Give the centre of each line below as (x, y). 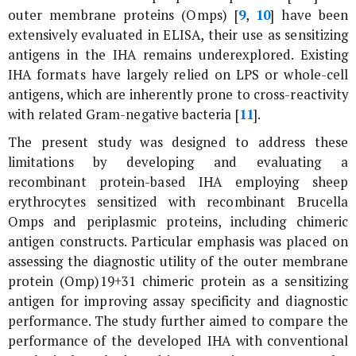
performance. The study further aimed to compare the (178, 321)
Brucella (322, 201)
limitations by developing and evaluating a (178, 162)
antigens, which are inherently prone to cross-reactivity (178, 94)
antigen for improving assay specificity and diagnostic (178, 301)
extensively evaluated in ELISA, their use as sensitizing (178, 35)
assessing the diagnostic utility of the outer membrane (178, 261)
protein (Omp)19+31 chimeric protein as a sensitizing (178, 281)
